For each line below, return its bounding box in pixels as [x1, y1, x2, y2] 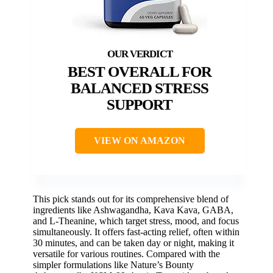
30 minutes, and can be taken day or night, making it [33, 238, 234, 249]
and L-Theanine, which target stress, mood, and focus [33, 216, 239, 227]
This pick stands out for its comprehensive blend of [33, 194, 229, 205]
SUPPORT [107, 96, 172, 113]
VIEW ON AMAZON [94, 135, 185, 146]
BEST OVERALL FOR [68, 63, 211, 80]
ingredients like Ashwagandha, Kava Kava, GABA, [33, 205, 233, 216]
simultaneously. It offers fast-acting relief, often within [33, 227, 239, 238]
